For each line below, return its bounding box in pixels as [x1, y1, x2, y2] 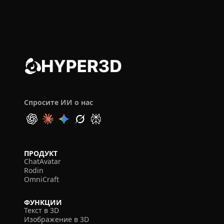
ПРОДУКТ [24, 148, 57, 158]
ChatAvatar [24, 156, 61, 166]
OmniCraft [24, 174, 59, 184]
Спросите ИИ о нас [24, 97, 93, 107]
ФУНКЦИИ [24, 197, 62, 207]
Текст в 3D [24, 205, 59, 215]
